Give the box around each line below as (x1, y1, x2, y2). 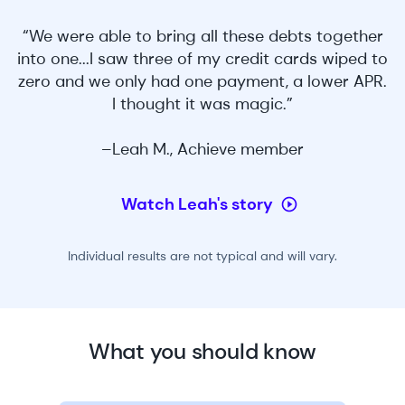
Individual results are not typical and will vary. (68, 248, 337, 264)
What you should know (88, 337, 317, 365)
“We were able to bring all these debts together (22, 25, 383, 47)
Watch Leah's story (121, 193, 273, 215)
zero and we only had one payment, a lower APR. (18, 71, 387, 92)
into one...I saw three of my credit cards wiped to (17, 48, 388, 70)
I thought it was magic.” (112, 93, 293, 115)
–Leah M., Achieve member (101, 138, 304, 160)
